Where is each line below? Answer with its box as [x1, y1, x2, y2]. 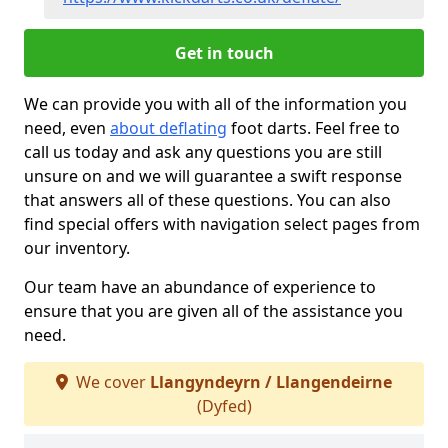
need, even [24, 117, 110, 139]
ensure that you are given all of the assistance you [24, 300, 403, 322]
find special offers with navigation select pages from [24, 213, 420, 235]
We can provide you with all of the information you [24, 93, 407, 115]
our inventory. [24, 237, 130, 259]
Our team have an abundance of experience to [24, 276, 376, 298]
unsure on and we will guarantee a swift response [24, 165, 402, 187]
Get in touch [174, 42, 274, 64]
